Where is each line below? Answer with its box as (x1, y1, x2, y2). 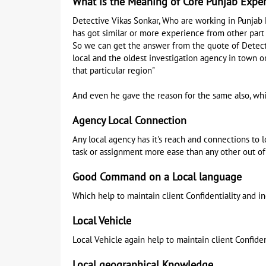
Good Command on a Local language (72, 171, 242, 183)
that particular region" (72, 65, 155, 76)
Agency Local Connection (72, 115, 186, 127)
